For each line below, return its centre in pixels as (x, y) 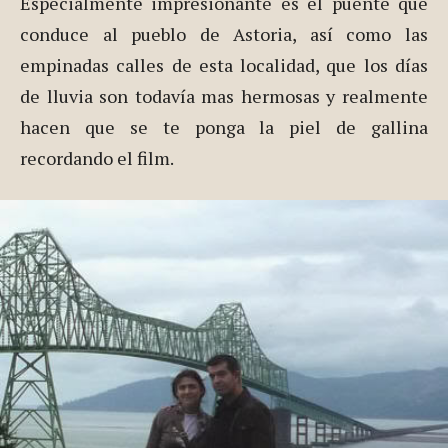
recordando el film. (97, 158)
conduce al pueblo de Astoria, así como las (224, 34)
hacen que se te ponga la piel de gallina (224, 127)
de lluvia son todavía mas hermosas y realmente (224, 96)
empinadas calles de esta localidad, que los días (224, 65)
